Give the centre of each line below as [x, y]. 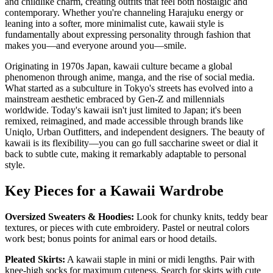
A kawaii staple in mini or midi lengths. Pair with [160, 259]
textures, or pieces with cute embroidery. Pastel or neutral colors [127, 227]
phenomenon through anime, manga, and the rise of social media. [130, 77]
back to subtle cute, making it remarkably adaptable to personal [126, 154]
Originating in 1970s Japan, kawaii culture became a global [119, 66]
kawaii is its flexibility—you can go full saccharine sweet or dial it [131, 143]
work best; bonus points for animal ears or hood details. [111, 238]
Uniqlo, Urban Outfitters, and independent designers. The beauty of [135, 132]
